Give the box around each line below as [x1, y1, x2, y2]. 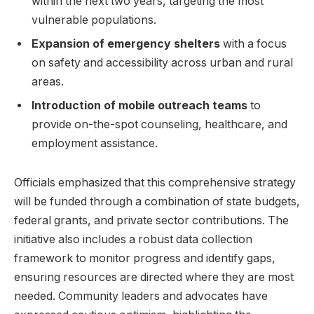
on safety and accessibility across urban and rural [32, 56, 293, 70]
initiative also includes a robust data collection [14, 233, 252, 247]
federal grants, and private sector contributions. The [14, 214, 289, 228]
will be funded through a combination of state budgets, [14, 195, 300, 209]
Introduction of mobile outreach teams [32, 99, 247, 113]
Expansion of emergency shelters [32, 37, 220, 51]
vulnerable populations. [32, 13, 156, 27]
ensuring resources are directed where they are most [14, 271, 294, 285]
